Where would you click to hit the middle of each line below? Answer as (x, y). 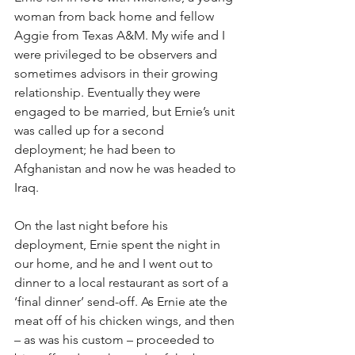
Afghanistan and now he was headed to (127, 168)
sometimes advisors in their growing (118, 73)
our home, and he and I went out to (115, 263)
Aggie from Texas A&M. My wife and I (121, 35)
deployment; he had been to (97, 149)
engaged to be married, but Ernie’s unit (126, 111)
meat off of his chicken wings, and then (126, 321)
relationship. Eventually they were (109, 92)
